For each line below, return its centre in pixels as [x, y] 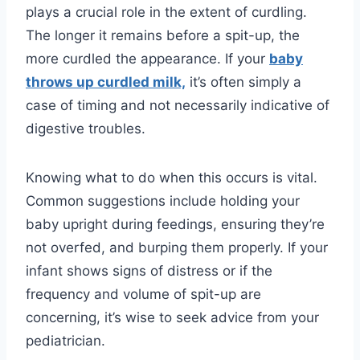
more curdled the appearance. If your [147, 58]
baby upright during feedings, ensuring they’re [175, 224]
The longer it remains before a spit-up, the [163, 35]
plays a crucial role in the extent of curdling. [166, 12]
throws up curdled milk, [106, 82]
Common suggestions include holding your [163, 200]
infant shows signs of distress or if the [149, 270]
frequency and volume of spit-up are [143, 294]
